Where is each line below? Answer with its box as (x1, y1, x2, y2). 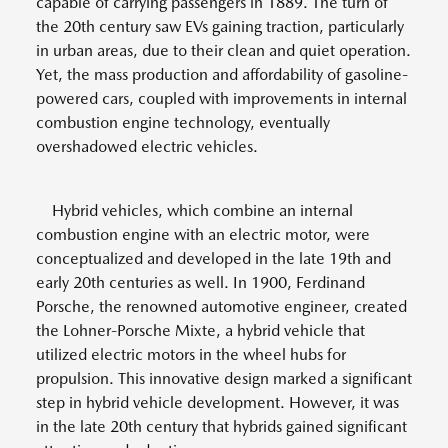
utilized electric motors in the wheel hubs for (36, 345, 346, 364)
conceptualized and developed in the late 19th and (36, 249, 391, 268)
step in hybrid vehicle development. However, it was (36, 393, 399, 412)
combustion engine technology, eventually (36, 113, 330, 132)
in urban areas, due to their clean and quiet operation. (36, 41, 411, 60)
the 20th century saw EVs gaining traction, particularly (36, 17, 404, 36)
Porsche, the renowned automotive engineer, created (36, 297, 407, 316)
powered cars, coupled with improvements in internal (36, 89, 407, 108)
